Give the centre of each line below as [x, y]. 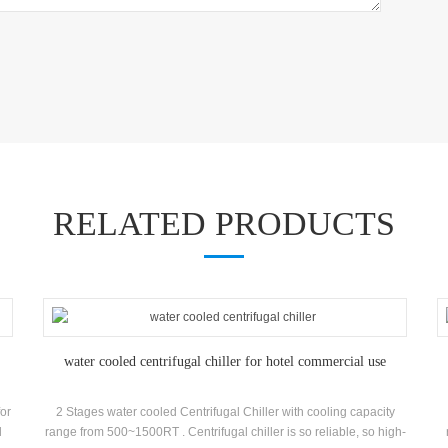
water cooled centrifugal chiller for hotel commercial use [225, 361]
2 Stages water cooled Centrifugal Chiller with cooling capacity [225, 412]
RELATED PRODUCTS [224, 223]
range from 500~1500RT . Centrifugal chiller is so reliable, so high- [225, 432]
